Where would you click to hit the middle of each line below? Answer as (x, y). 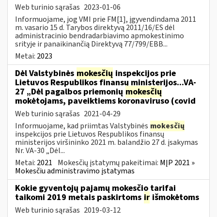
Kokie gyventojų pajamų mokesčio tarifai (95, 188)
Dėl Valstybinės (46, 73)
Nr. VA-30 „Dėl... (40, 150)
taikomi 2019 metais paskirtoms (79, 197)
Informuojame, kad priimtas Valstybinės (82, 126)
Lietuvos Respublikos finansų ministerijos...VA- (106, 82)
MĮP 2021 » (177, 163)
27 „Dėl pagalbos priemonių (70, 92)
